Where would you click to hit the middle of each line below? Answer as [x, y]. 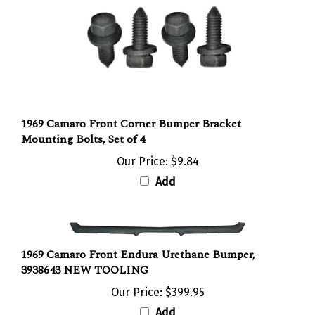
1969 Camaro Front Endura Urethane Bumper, [138, 242]
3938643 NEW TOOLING [85, 258]
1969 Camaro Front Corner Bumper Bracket [131, 111]
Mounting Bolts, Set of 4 [83, 127]
